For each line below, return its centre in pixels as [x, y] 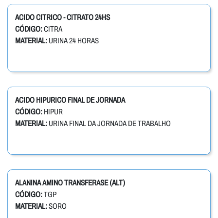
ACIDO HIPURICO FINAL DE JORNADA [70, 100]
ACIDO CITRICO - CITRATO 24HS [63, 18]
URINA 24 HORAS [73, 41]
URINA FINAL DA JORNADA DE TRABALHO [109, 124]
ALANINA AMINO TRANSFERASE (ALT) [70, 183]
